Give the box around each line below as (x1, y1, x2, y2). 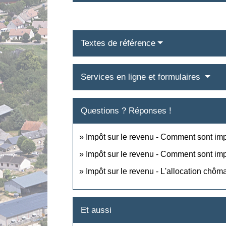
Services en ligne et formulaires (81, 72, 203, 82)
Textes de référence (81, 38, 156, 48)
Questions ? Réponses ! (81, 105, 172, 116)
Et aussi (81, 205, 112, 215)
